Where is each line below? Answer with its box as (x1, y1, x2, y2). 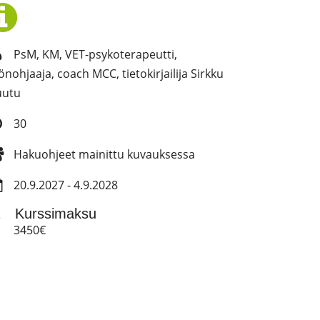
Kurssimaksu (10, 206, 96, 222)
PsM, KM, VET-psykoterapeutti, (10, 46, 177, 63)
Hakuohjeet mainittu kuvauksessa (10, 146, 195, 163)
